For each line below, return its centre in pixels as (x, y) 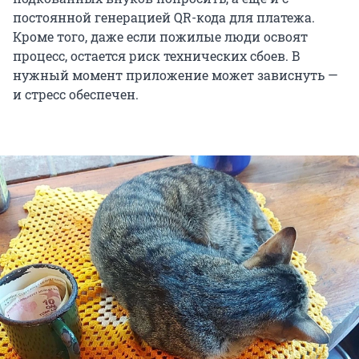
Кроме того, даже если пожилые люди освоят (160, 37)
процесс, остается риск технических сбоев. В (157, 56)
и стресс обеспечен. (76, 95)
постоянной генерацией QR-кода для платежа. (164, 18)
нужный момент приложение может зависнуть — (175, 75)
